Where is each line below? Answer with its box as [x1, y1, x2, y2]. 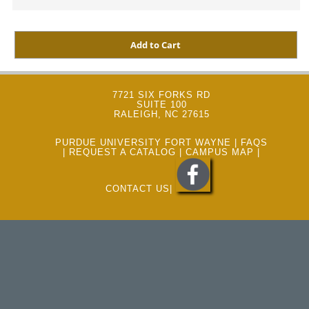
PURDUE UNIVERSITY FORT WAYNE [55, 137, 231, 148]
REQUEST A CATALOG [69, 147, 176, 157]
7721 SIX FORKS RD [112, 90, 210, 100]
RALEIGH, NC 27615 [113, 109, 210, 119]
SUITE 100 [136, 99, 187, 110]
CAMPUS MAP [186, 147, 254, 157]
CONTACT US [106, 183, 170, 194]
